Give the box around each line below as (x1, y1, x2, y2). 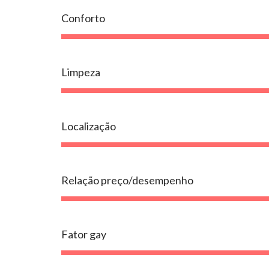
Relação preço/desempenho (61, 174, 193, 187)
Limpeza (61, 65, 100, 79)
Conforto (61, 11, 105, 25)
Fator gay (61, 228, 106, 241)
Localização (61, 119, 116, 133)
